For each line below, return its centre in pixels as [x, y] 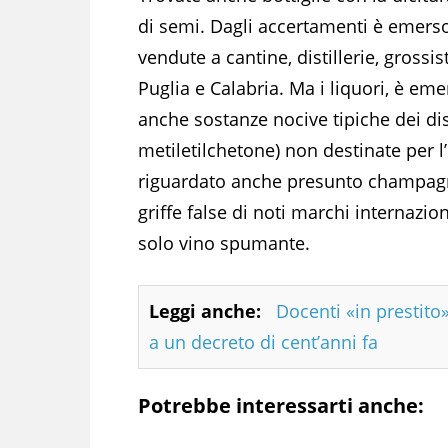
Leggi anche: [205, 310]
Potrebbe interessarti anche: [281, 405]
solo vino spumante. [224, 242]
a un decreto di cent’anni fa [263, 341]
